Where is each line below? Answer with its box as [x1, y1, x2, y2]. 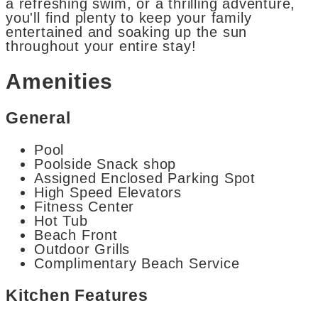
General [6, 108, 71, 127]
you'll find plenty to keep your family [6, 10, 252, 26]
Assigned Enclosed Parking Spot [34, 170, 256, 187]
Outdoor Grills [34, 241, 131, 258]
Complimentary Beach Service [34, 256, 240, 272]
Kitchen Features [6, 285, 148, 305]
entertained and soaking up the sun [6, 24, 248, 40]
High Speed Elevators [34, 185, 182, 201]
